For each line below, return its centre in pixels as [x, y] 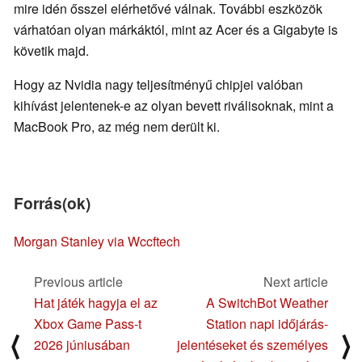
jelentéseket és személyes [253, 345]
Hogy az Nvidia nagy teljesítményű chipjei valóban [158, 85]
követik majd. [51, 51]
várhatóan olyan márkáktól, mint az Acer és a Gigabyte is [176, 30]
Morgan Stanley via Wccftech [97, 242]
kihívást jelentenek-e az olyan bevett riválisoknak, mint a [174, 106]
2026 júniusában [82, 345]
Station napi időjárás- [267, 324]
